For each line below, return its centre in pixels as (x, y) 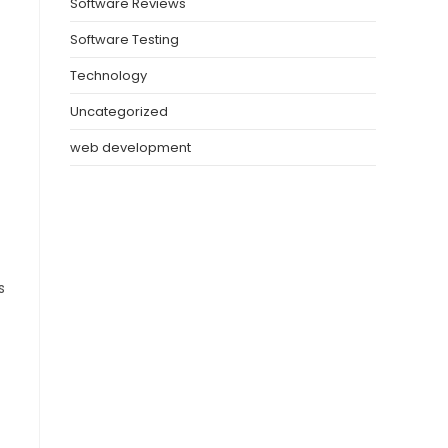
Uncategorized (119, 112)
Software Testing (124, 40)
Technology (108, 76)
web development (130, 148)
